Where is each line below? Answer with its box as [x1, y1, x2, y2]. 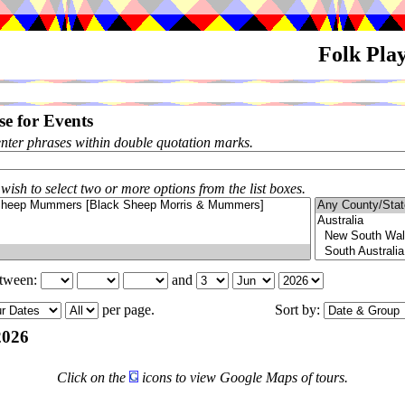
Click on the [57, 370, 129, 385]
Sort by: [275, 302, 324, 317]
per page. [99, 302, 162, 317]
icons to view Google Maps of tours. [138, 370, 348, 385]
